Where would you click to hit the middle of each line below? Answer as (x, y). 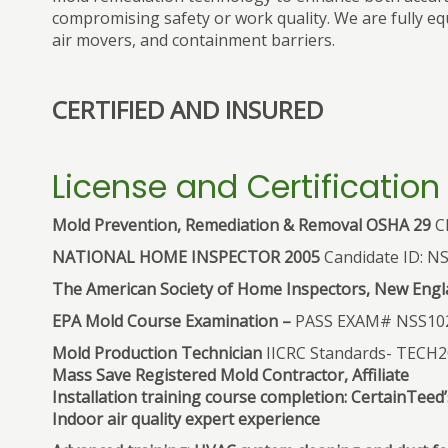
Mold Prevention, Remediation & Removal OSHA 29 (241, 225)
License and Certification (246, 186)
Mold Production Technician (157, 353)
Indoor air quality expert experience (186, 419)
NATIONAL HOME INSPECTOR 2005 (186, 257)
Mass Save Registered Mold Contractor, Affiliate (230, 375)
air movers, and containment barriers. (193, 40)
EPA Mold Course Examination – (171, 321)
